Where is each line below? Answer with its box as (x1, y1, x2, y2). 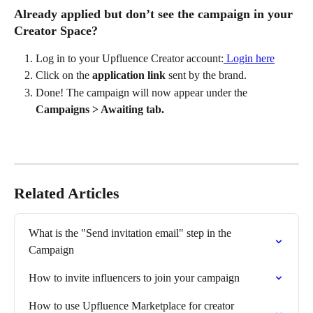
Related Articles (14, 184, 119, 203)
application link (92, 69, 166, 82)
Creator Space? (14, 23, 98, 38)
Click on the (36, 69, 92, 82)
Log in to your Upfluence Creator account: (36, 52, 224, 64)
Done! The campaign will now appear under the (36, 86, 250, 99)
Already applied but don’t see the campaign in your (14, 6, 296, 21)
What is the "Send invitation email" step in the (29, 227, 234, 240)
